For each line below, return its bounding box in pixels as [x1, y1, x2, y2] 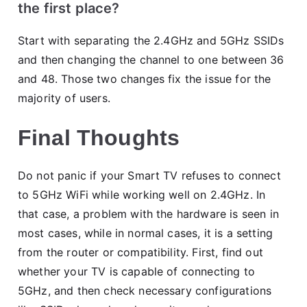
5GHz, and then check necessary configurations [18, 283, 272, 297]
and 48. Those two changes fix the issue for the [18, 71, 271, 86]
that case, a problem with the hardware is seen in [18, 206, 279, 221]
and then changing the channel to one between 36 [18, 52, 284, 66]
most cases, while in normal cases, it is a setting [18, 225, 273, 240]
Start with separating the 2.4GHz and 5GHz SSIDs [18, 33, 284, 47]
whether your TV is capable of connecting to [18, 264, 255, 278]
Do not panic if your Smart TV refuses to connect [18, 168, 281, 182]
